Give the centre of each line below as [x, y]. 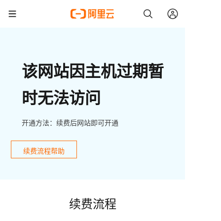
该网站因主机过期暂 [93, 71]
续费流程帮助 [44, 151]
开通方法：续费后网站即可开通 [70, 122]
